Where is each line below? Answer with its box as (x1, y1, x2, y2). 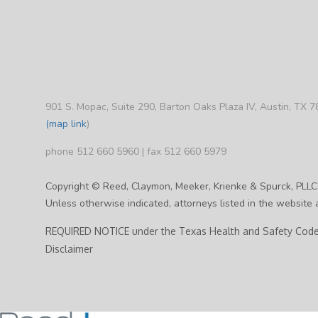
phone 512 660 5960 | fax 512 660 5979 (45, 144, 226, 158)
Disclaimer (45, 242, 93, 255)
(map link (45, 116, 87, 131)
